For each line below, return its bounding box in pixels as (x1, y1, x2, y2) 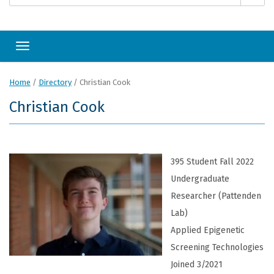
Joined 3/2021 (171, 259, 223, 270)
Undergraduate (171, 174, 229, 184)
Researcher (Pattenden (171, 191, 261, 201)
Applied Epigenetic (171, 225, 245, 235)
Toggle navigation (22, 43, 95, 55)
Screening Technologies (171, 242, 264, 253)
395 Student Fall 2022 (171, 157, 254, 167)
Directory (39, 78, 72, 87)
